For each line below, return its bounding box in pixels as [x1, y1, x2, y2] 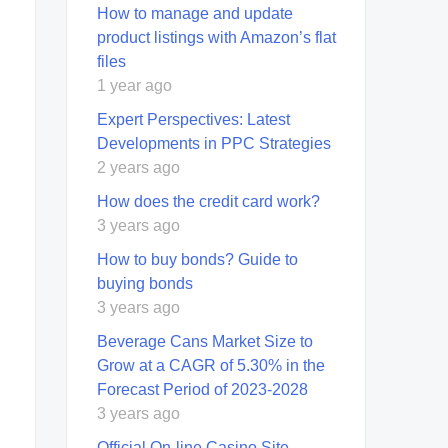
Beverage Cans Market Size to [97, 332, 313, 350]
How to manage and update [97, 4, 293, 22]
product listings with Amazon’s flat [97, 28, 336, 46]
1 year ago [97, 76, 172, 94]
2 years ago [97, 158, 180, 176]
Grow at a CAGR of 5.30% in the [97, 356, 325, 374]
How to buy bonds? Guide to [97, 250, 298, 268]
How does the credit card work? [97, 192, 320, 210]
